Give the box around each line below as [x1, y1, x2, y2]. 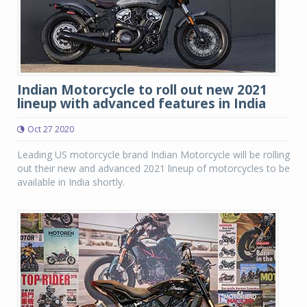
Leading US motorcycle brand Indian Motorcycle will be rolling [17, 148, 290, 161]
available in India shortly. [17, 175, 125, 188]
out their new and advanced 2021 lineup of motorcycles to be [17, 162, 290, 175]
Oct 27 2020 [27, 123, 74, 135]
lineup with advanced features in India [17, 95, 266, 112]
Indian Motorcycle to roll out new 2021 [17, 81, 267, 99]
